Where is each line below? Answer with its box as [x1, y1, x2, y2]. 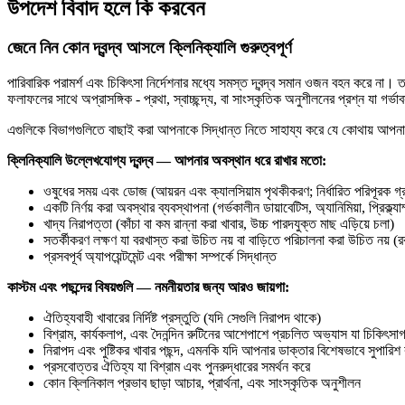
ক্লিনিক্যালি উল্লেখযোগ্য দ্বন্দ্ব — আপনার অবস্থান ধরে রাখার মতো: [7, 153, 326, 169]
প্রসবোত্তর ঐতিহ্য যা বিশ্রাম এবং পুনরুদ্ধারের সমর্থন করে [43, 359, 310, 375]
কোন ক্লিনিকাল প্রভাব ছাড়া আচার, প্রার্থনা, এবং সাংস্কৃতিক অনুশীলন [43, 375, 361, 391]
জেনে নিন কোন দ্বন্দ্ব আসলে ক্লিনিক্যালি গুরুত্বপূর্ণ [7, 38, 292, 58]
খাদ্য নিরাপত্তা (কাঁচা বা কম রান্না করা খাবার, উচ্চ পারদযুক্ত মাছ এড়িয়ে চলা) [43, 216, 394, 232]
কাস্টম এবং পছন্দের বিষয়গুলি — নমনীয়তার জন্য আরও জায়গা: [7, 279, 289, 296]
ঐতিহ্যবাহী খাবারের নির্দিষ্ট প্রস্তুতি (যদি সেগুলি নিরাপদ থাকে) [43, 310, 321, 326]
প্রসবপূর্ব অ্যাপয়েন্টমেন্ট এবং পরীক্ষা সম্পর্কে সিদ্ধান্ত [43, 249, 277, 265]
